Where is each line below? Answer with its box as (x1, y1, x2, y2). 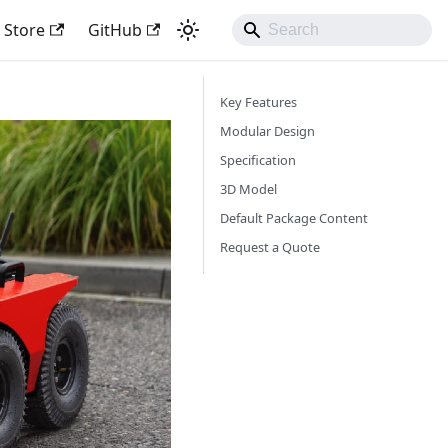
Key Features (220, 93, 297, 111)
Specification (220, 151, 296, 169)
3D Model (220, 180, 277, 198)
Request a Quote (220, 238, 320, 256)
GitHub (87, 19, 142, 41)
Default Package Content (220, 209, 368, 227)
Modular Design (220, 122, 315, 140)
